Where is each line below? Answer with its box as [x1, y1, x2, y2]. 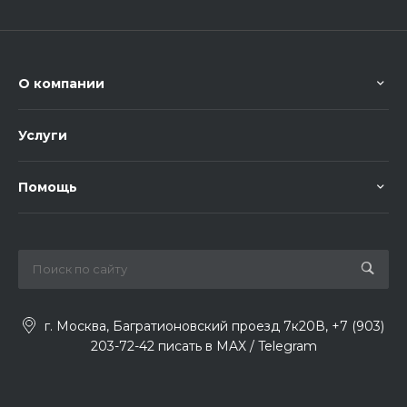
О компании [18, 74, 104, 92]
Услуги [18, 126, 67, 144]
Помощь [18, 178, 77, 195]
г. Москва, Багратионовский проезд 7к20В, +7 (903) [45, 317, 384, 334]
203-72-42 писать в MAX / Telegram [90, 337, 317, 354]
